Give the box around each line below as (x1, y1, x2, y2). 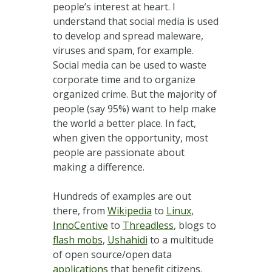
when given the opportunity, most (52, 131, 208, 144)
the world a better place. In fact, (52, 116, 196, 130)
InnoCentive (52, 218, 108, 232)
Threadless (122, 218, 174, 232)
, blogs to (173, 218, 216, 232)
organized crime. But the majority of (52, 87, 217, 101)
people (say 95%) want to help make (52, 101, 216, 115)
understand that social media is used (52, 14, 219, 28)
